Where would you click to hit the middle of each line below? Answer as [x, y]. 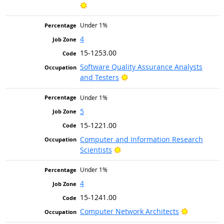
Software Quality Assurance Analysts [141, 67]
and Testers [99, 77]
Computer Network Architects [129, 211]
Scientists [96, 149]
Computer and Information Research [141, 139]
